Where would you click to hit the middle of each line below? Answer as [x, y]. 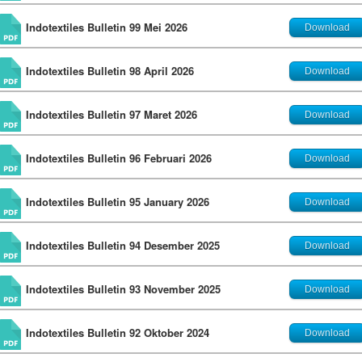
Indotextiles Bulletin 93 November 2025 [123, 289]
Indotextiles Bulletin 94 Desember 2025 [123, 246]
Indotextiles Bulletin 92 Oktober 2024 [118, 333]
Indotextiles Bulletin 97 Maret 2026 [112, 115]
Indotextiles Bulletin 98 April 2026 [110, 71]
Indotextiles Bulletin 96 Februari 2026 [119, 158]
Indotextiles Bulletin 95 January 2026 [118, 202]
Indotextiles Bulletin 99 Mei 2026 [107, 27]
